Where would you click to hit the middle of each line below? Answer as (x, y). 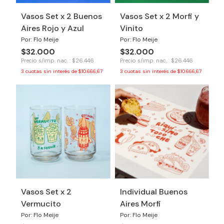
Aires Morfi (140, 204)
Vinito (131, 28)
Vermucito (41, 204)
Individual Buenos (153, 192)
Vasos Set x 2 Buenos (61, 16)
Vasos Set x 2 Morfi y (159, 16)
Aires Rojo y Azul (52, 28)
